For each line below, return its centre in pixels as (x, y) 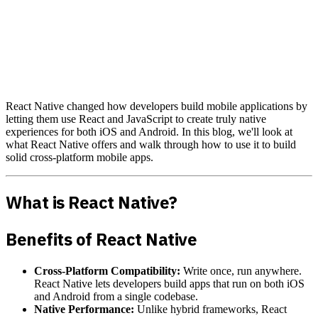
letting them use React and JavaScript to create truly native (136, 119)
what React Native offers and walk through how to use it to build (151, 144)
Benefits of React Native (102, 239)
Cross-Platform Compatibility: (107, 270)
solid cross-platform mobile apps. (79, 157)
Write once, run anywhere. (241, 270)
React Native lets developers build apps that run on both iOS (169, 283)
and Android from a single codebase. (116, 296)
